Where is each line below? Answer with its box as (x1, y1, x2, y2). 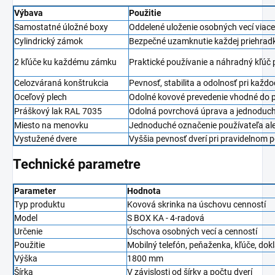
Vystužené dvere (14, 134, 77, 144)
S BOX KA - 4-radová (127, 212, 204, 223)
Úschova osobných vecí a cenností (127, 226, 257, 236)
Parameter (14, 185, 56, 196)
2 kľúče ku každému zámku (14, 57, 117, 68)
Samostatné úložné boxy (14, 22, 108, 33)
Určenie (14, 226, 42, 236)
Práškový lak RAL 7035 (14, 106, 102, 117)
